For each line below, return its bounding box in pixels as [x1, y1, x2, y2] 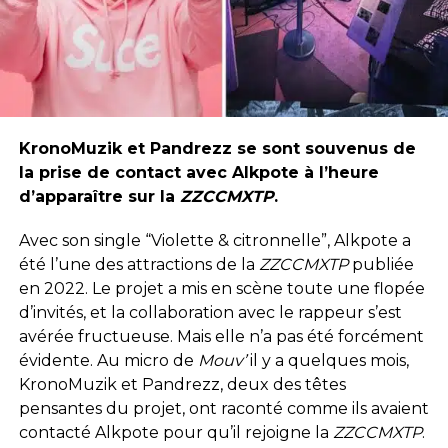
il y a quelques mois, [245, 350, 409, 370]
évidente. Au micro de [18, 350, 198, 370]
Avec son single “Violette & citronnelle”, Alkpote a [18, 230, 411, 250]
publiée [347, 254, 414, 274]
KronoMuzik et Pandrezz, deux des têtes [18, 374, 346, 394]
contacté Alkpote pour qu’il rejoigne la [18, 422, 333, 442]
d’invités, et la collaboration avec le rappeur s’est [18, 302, 402, 322]
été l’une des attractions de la [18, 254, 259, 274]
